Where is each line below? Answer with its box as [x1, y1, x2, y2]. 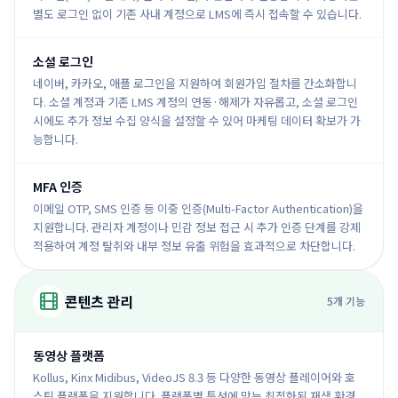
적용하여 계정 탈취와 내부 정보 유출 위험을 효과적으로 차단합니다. [33, 237, 355, 254]
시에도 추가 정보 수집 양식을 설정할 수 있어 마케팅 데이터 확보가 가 [33, 112, 361, 129]
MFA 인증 [33, 178, 83, 195]
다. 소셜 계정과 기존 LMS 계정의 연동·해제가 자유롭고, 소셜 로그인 [33, 93, 358, 110]
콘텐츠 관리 [65, 291, 133, 312]
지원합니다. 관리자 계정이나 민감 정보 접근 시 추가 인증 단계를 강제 [33, 219, 361, 235]
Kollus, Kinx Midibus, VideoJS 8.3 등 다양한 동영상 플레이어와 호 [33, 369, 355, 386]
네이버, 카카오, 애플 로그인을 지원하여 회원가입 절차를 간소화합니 [33, 75, 357, 92]
